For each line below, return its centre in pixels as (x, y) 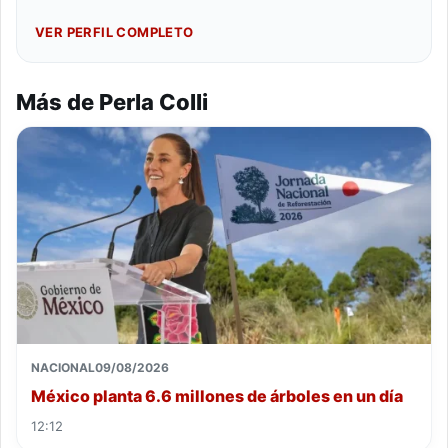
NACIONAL (63, 368)
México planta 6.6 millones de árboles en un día (217, 396)
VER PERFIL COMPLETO (114, 31)
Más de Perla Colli (112, 101)
